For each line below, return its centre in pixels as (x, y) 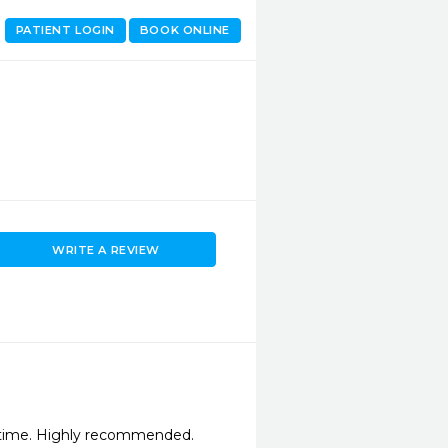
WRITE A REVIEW (106, 249)
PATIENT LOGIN (65, 30)
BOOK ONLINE (184, 30)
